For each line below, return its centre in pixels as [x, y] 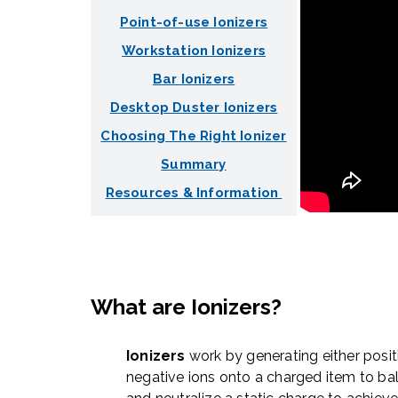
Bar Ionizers [194, 80]
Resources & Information [194, 193]
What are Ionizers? [186, 307]
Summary [194, 165]
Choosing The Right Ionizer [194, 136]
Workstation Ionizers [194, 51]
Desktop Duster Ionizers [194, 108]
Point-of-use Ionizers [194, 23]
